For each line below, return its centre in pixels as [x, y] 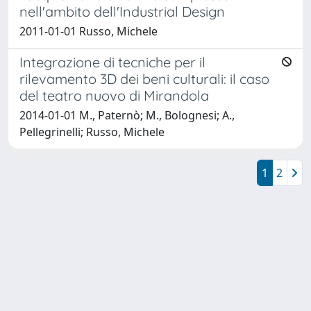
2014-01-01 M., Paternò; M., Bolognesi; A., [127, 115]
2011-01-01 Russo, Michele [89, 31]
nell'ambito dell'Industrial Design [122, 11]
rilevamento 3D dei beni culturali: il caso [144, 78]
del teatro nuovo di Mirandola [114, 95]
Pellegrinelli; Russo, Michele [92, 132]
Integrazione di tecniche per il [112, 62]
